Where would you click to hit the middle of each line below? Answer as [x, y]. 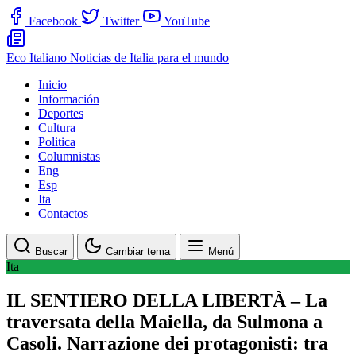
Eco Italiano [38, 58]
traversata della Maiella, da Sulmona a [164, 321]
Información [69, 99]
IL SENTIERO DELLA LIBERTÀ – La [167, 300]
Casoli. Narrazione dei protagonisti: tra [167, 343]
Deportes [61, 113]
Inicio [52, 85]
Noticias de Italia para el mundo [149, 58]
